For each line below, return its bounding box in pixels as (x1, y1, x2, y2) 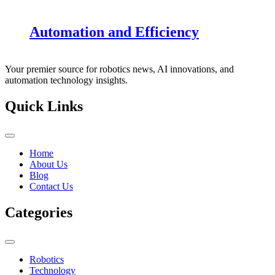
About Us (29, 159, 68, 169)
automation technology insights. (5, 75, 128, 86)
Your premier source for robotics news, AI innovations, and (5, 64, 234, 75)
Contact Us (29, 181, 73, 192)
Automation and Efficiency (29, 24, 199, 41)
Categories (5, 204, 72, 220)
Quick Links (5, 98, 83, 115)
